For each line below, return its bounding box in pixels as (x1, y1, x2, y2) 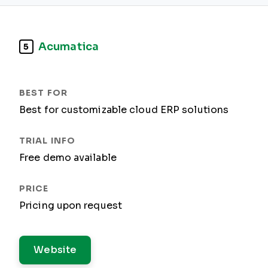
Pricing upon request (19, 200, 122, 211)
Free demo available (19, 153, 117, 163)
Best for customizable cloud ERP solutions (19, 105, 229, 115)
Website (33, 245, 77, 255)
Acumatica (38, 40, 99, 53)
